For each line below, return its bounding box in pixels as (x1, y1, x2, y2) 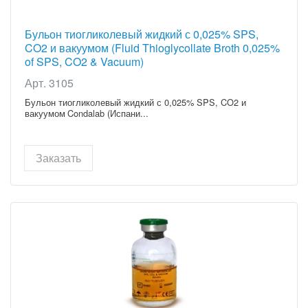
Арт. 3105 (25, 75, 74, 91)
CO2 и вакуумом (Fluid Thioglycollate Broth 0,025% (25, 39, 280, 56)
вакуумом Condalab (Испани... (25, 107, 148, 120)
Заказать (36, 150, 81, 166)
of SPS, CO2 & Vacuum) (25, 53, 144, 69)
